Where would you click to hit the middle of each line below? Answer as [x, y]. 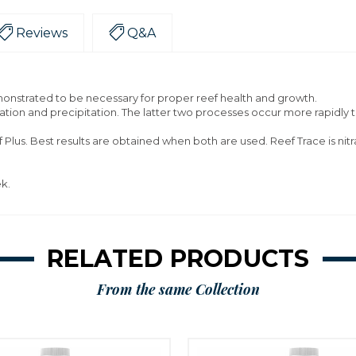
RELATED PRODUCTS [178, 259]
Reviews [42, 33]
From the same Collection [178, 289]
